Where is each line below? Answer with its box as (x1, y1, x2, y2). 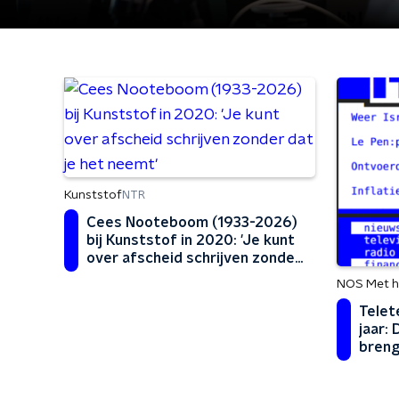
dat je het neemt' (86, 269, 206, 283)
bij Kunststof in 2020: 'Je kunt (86, 233, 295, 248)
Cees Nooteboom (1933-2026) (86, 216, 298, 230)
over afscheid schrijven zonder (86, 251, 301, 265)
